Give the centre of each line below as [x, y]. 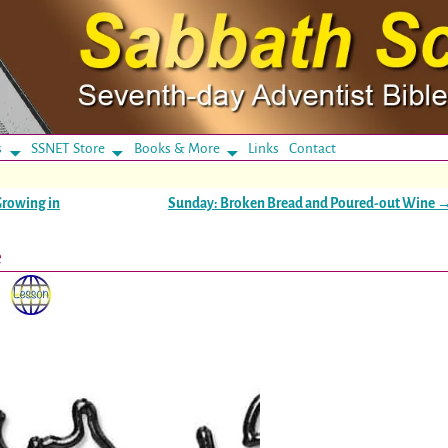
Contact [313, 148]
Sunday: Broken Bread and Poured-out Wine [302, 203]
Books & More [176, 148]
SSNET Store [67, 148]
